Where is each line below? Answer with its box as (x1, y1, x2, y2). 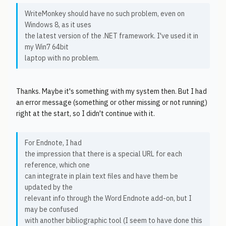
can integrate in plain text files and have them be (25, 172, 178, 181)
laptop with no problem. (25, 53, 99, 63)
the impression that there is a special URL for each (25, 149, 182, 158)
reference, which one (25, 160, 90, 169)
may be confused (25, 205, 78, 214)
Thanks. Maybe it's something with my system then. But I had (16, 87, 207, 96)
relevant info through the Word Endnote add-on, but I (25, 194, 192, 203)
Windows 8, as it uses (25, 20, 91, 29)
